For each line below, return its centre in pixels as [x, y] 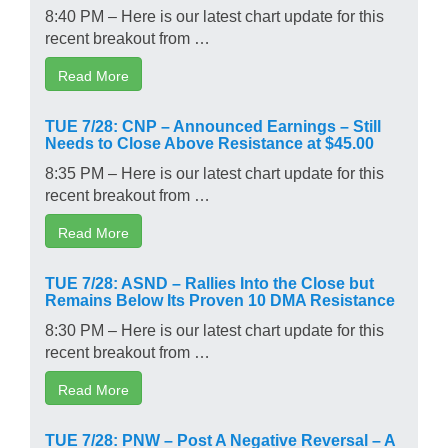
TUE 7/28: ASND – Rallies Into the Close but [209, 281]
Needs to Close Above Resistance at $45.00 [209, 141]
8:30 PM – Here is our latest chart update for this [214, 328]
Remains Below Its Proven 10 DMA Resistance [220, 298]
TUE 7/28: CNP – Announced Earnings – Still [213, 124]
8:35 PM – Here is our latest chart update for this [214, 171]
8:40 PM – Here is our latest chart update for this [214, 14]
